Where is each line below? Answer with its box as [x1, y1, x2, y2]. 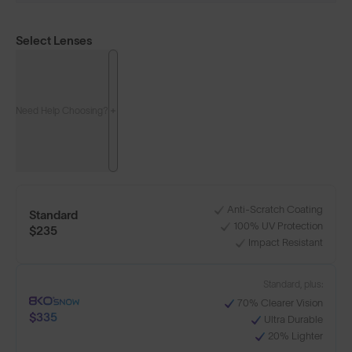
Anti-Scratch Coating [227, 203, 323, 215]
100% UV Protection [233, 219, 323, 232]
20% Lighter [268, 329, 323, 342]
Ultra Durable [264, 313, 323, 325]
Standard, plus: [263, 278, 323, 289]
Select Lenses [16, 33, 92, 47]
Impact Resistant [248, 236, 323, 248]
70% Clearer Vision [237, 296, 323, 309]
